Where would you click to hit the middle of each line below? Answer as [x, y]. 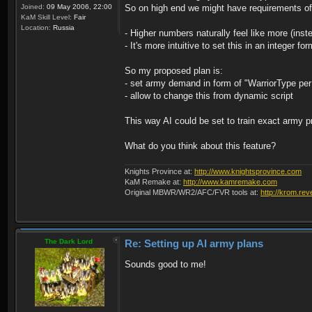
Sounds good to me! [165, 264]
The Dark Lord [69, 241]
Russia [63, 28]
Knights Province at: [159, 171]
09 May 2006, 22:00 [78, 7]
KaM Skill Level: [46, 17]
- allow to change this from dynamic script [209, 96]
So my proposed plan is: [174, 71]
